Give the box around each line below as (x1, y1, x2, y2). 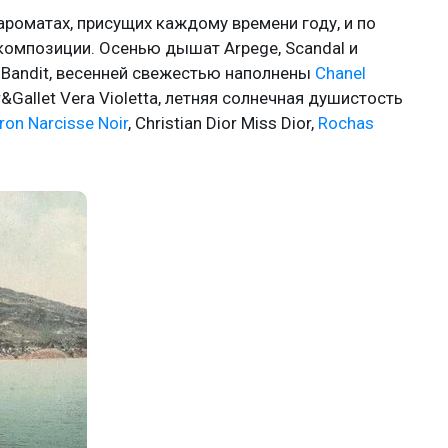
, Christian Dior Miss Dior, (128, 112, 318, 133)
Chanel (315, 62, 366, 83)
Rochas (318, 112, 374, 133)
